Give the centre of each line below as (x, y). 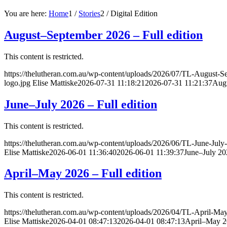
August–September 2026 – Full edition (103, 35)
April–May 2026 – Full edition (83, 174)
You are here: (25, 13)
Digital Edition (134, 13)
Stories (89, 13)
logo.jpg (17, 83)
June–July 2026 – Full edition (81, 104)
